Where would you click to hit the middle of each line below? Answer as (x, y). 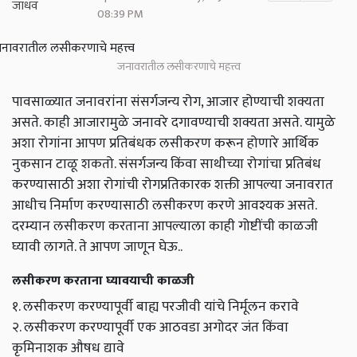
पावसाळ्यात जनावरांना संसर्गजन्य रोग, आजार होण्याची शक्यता (168, 102)
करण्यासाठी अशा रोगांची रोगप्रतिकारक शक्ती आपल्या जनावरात (173, 185)
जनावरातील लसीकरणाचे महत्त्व (178, 67)
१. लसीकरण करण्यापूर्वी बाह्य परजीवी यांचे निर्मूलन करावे (155, 307)
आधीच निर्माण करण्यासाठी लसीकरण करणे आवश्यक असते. (164, 206)
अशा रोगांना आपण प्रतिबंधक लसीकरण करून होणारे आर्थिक (165, 143)
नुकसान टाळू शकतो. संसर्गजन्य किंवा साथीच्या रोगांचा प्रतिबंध (167, 164)
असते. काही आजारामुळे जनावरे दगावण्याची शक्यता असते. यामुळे (174, 123)
